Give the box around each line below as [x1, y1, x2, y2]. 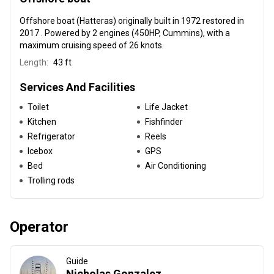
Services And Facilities [20, 81, 135, 94]
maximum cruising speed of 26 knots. [20, 40, 164, 50]
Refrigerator [28, 131, 75, 141]
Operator [10, 218, 68, 235]
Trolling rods [28, 176, 75, 185]
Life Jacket [145, 102, 188, 112]
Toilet [28, 102, 49, 112]
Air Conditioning [145, 161, 206, 171]
